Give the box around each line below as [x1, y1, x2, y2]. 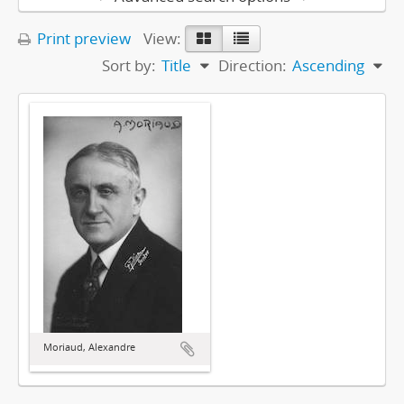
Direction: [218, 55, 287, 76]
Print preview [33, 28, 131, 49]
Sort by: [102, 55, 156, 76]
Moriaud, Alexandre [43, 340, 135, 353]
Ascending [292, 55, 364, 76]
